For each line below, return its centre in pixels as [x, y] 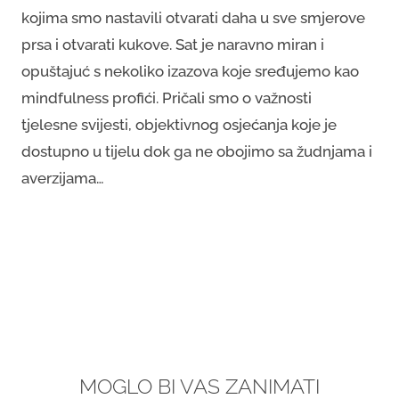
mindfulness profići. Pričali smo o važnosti [167, 98]
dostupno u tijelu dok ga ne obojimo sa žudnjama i [197, 151]
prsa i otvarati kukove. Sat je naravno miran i [173, 45]
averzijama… [63, 178]
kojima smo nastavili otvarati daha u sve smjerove [193, 18]
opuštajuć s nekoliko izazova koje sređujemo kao [190, 71]
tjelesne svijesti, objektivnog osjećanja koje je [179, 125]
